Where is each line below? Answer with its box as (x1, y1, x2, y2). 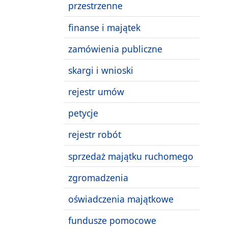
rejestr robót (68, 128, 121, 141)
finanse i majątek (68, 21, 140, 34)
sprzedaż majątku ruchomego (68, 150, 193, 162)
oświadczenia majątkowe (68, 193, 174, 206)
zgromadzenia (68, 171, 128, 184)
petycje (68, 107, 98, 120)
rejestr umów (68, 85, 124, 98)
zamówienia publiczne (68, 42, 162, 55)
